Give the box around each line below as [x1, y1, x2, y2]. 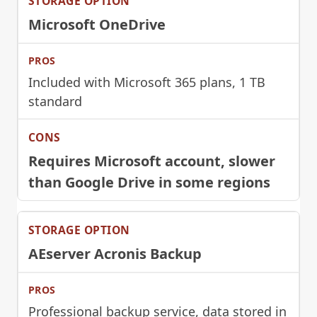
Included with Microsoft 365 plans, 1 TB [28, 73, 265, 91]
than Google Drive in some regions [28, 172, 270, 192]
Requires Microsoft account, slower [28, 151, 275, 171]
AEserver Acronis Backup [28, 243, 202, 263]
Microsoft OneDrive [28, 14, 166, 34]
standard [28, 92, 82, 110]
